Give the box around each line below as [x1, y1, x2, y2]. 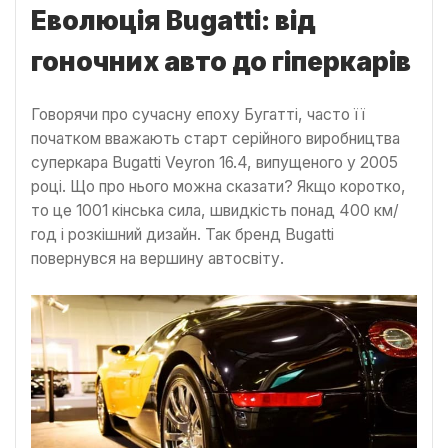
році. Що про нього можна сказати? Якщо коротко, [31, 177, 406, 197]
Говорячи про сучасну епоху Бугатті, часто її [31, 105, 365, 125]
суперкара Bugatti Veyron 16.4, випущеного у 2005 [31, 153, 398, 173]
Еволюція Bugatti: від [31, 4, 316, 36]
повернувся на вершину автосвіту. [31, 249, 284, 269]
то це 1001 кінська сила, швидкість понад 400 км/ [31, 201, 399, 221]
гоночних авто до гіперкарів [31, 45, 411, 77]
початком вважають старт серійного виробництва [31, 129, 400, 149]
